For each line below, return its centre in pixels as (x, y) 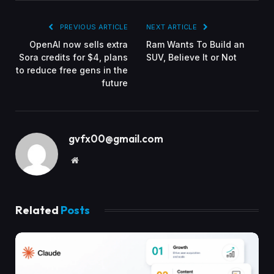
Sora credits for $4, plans (73, 57)
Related (38, 210)
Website (91, 159)
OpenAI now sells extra (79, 44)
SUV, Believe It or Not (191, 57)
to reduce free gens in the (72, 70)
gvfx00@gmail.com (116, 138)
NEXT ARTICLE (173, 27)
